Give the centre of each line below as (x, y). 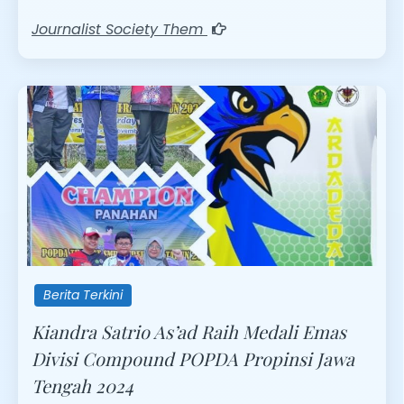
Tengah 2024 (83, 385)
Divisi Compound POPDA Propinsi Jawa (193, 358)
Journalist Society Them (119, 29)
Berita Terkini (83, 294)
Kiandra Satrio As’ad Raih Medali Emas (189, 331)
